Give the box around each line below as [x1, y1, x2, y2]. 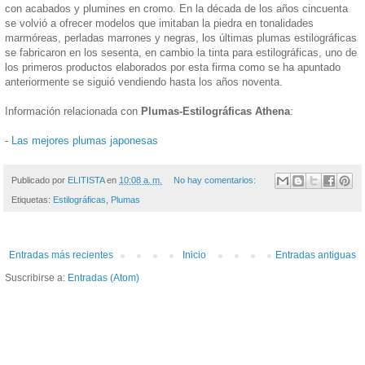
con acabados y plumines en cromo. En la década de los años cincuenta [5, 2, 348, 15]
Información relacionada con [5, 104, 141, 117]
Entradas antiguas [275, 249, 356, 262]
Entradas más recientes [9, 249, 113, 262]
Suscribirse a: [5, 272, 68, 284]
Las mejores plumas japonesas [11, 134, 158, 147]
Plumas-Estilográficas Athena [141, 104, 290, 117]
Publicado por [11, 174, 68, 185]
